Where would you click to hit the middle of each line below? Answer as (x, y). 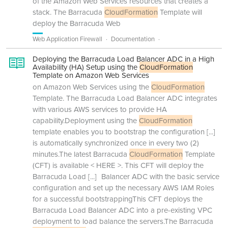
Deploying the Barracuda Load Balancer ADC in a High (123, 59)
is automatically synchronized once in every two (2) (116, 143)
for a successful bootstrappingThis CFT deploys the (118, 199)
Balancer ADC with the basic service (159, 177)
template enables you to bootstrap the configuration (119, 132)
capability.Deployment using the (86, 121)
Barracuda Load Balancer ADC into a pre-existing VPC (122, 210)
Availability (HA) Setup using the (86, 67)
